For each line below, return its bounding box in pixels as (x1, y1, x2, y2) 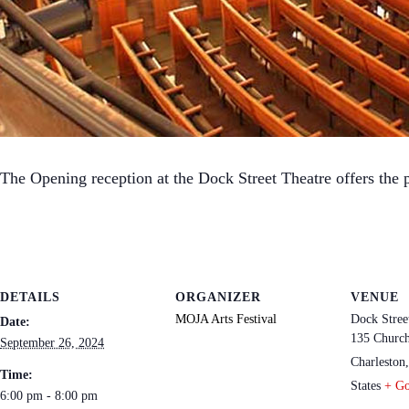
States (351, 378, 381, 393)
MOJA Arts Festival (175, 311, 277, 326)
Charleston (351, 354, 405, 369)
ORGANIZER (175, 289, 261, 304)
